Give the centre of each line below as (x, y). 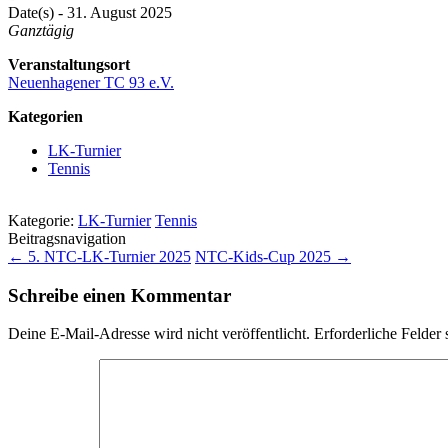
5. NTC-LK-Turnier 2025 (107, 256)
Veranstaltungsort (69, 64)
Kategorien (45, 116)
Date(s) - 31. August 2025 (90, 12)
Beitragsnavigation (67, 238)
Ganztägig (41, 30)
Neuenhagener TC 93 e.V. (91, 82)
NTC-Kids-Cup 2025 (265, 256)
